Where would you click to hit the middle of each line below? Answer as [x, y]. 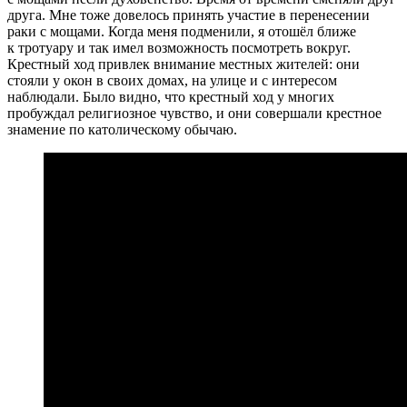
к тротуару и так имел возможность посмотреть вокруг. [179, 47]
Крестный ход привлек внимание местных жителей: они [184, 64]
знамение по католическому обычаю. [122, 129]
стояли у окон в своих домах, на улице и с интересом [172, 80]
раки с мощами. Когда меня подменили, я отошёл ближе [182, 31]
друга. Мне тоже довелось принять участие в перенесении [189, 15]
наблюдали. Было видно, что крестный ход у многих [171, 96]
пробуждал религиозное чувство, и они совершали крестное [194, 113]
